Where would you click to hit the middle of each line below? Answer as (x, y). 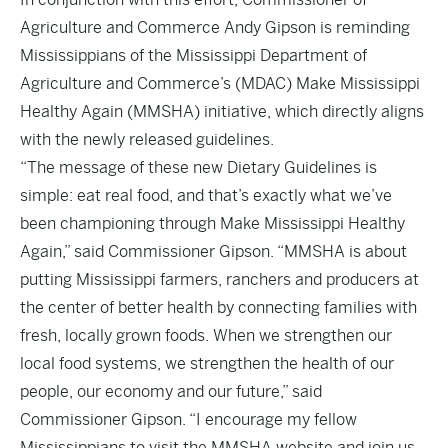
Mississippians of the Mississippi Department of (193, 55)
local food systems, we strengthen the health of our (207, 363)
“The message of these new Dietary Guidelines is (198, 167)
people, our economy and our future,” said (171, 391)
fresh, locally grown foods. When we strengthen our (206, 335)
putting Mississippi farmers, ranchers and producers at (219, 279)
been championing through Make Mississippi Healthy (212, 223)
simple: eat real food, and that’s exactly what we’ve (206, 195)
